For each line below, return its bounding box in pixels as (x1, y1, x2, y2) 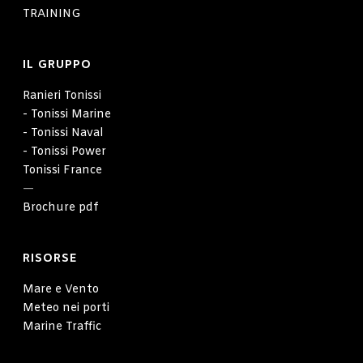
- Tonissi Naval (23, 125, 104, 141)
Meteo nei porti (23, 300, 110, 316)
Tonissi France (23, 162, 103, 178)
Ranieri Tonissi (23, 88, 102, 104)
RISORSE (23, 250, 79, 267)
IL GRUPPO (23, 57, 92, 73)
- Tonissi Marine (23, 106, 112, 122)
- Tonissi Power (23, 143, 107, 160)
